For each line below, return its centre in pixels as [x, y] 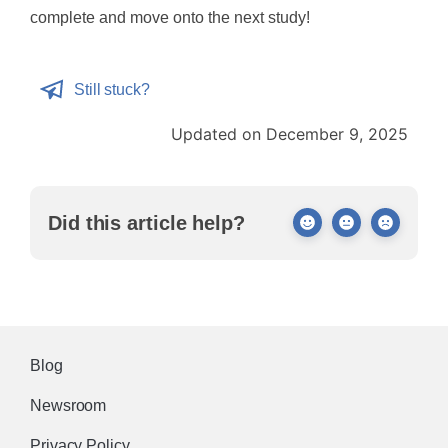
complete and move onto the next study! [170, 17]
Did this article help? [146, 222]
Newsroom [68, 405]
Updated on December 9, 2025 [289, 133]
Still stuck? [112, 89]
